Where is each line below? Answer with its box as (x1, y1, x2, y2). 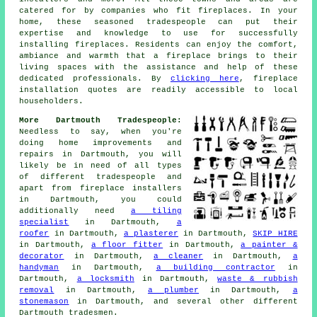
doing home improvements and (19, 139, 182, 148)
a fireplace (154, 52, 211, 61)
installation (19, 86, 79, 95)
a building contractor (156, 263, 275, 272)
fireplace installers (79, 184, 182, 193)
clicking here (170, 74, 239, 83)
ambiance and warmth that (19, 52, 154, 61)
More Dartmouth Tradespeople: (19, 116, 182, 125)
